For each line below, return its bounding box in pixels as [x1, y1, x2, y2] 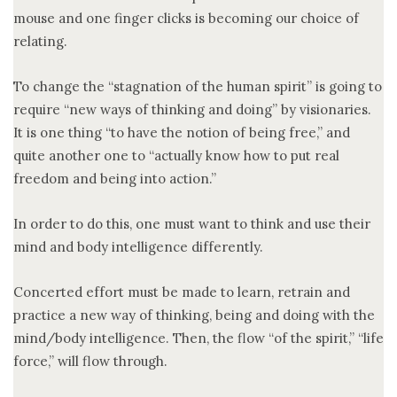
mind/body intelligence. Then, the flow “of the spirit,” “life [13, 329, 384, 346]
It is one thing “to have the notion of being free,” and [13, 123, 350, 141]
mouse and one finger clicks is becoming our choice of [13, 9, 359, 27]
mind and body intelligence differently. [13, 237, 263, 255]
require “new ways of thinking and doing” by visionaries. [13, 100, 371, 118]
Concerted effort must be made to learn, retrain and [13, 283, 350, 300]
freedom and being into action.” [13, 169, 216, 187]
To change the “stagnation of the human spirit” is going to [13, 77, 382, 95]
